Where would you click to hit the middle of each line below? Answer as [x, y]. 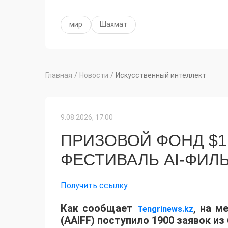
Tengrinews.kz [165, 209]
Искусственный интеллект [161, 76]
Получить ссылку [94, 186]
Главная [59, 76]
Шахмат [113, 25]
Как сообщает [99, 208]
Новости [94, 76]
